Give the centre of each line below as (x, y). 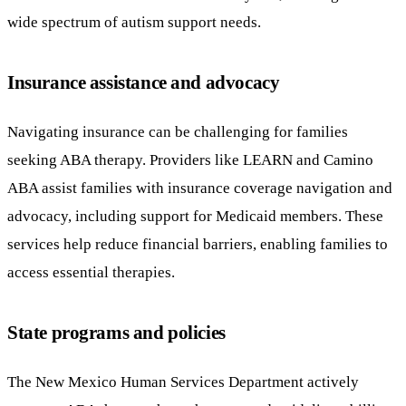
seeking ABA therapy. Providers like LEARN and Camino (190, 160)
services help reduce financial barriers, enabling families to (198, 244)
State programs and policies (116, 333)
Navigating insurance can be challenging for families (178, 132)
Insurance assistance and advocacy (144, 82)
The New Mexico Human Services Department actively (183, 381)
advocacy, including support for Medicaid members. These (195, 216)
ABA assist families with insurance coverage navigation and (200, 188)
